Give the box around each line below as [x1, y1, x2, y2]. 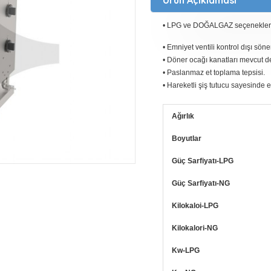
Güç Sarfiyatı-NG [172, 179, 230, 188]
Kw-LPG [172, 246, 200, 255]
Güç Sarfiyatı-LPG [172, 157, 233, 165]
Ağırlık [172, 112, 194, 120]
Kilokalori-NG [172, 224, 218, 232]
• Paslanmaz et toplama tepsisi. [163, 68, 265, 77]
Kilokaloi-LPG [172, 201, 218, 210]
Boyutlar [172, 134, 201, 143]
